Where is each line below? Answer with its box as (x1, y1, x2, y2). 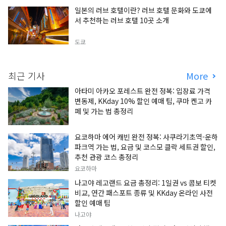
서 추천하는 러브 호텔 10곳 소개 (75, 15, 169, 26)
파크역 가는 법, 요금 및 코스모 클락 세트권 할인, (75, 142, 215, 152)
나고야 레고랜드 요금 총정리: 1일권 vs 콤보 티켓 (75, 178, 216, 188)
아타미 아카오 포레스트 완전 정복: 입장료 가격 (75, 86, 210, 96)
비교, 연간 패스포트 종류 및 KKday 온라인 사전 (75, 188, 213, 198)
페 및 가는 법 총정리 (75, 106, 133, 117)
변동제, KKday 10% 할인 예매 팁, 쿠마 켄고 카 (75, 96, 212, 106)
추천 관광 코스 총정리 (75, 152, 138, 162)
